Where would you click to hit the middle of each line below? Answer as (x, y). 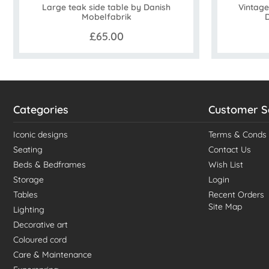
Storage (29, 180)
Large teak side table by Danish (106, 8)
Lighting (29, 210)
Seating (28, 150)
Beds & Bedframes (50, 165)
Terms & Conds (237, 135)
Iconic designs (41, 135)
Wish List (226, 165)
